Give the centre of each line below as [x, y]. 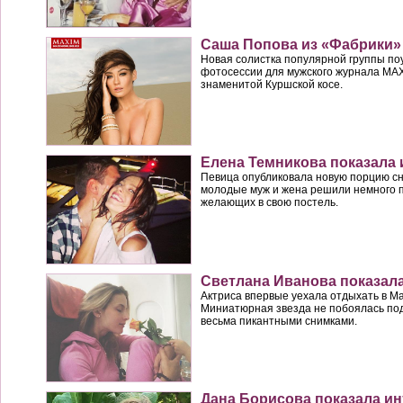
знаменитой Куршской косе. [272, 84]
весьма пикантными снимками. [279, 321]
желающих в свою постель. [269, 203]
